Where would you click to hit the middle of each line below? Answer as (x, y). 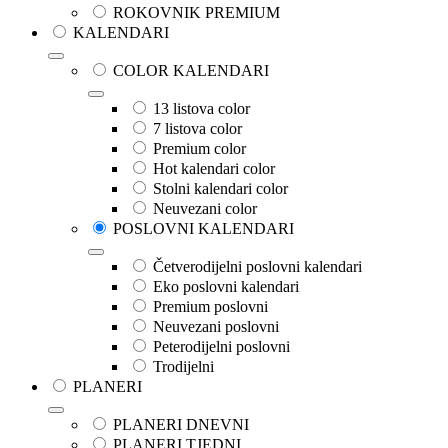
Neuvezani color (205, 209)
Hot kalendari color (214, 169)
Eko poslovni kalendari (226, 287)
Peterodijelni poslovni (221, 347)
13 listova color (201, 109)
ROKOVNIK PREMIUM (196, 13)
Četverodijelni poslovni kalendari (257, 267)
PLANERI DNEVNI (181, 425)
